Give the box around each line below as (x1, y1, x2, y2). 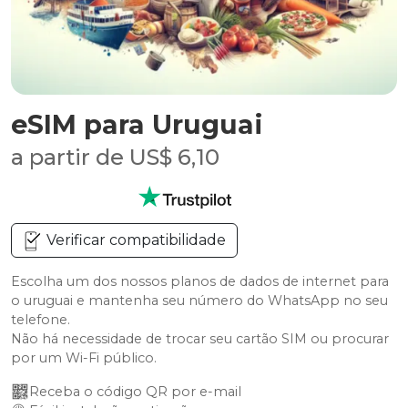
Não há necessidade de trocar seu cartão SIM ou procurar (11, 331, 389, 347)
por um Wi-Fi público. (11, 350, 157, 366)
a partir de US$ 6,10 (11, 144, 219, 170)
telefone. (11, 311, 70, 328)
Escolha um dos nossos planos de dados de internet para (11, 273, 389, 290)
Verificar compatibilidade (43, 231, 226, 249)
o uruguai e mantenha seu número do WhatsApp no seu (11, 292, 388, 309)
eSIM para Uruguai (11, 108, 263, 140)
